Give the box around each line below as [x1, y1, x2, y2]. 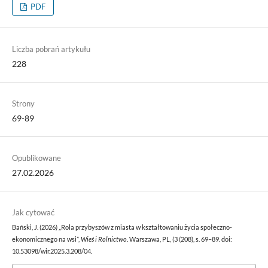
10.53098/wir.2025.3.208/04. [11, 248, 92, 255]
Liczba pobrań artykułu [11, 44, 90, 54]
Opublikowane [11, 153, 61, 163]
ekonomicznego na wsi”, [11, 236, 81, 243]
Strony [11, 99, 35, 109]
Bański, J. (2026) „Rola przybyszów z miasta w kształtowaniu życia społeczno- [11, 224, 232, 232]
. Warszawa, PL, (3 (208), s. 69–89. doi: [126, 236, 232, 243]
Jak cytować [11, 208, 54, 218]
